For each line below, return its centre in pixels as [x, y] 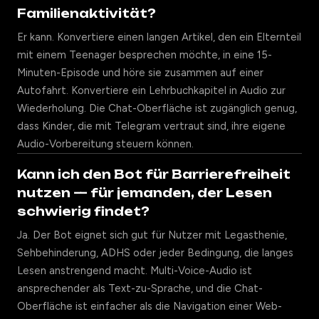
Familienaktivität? [87, 13]
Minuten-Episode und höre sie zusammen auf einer [140, 73]
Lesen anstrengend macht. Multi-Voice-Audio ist [135, 271]
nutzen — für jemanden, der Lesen [145, 193]
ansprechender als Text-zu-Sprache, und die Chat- [140, 288]
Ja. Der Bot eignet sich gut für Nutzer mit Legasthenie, [152, 235]
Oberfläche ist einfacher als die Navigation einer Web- [150, 306]
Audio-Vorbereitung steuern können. [105, 144]
